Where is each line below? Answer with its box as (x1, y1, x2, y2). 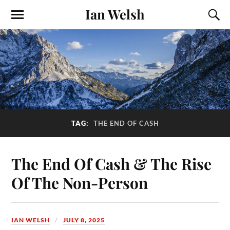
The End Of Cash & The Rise (11, 154, 212, 174)
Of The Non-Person (11, 172, 148, 193)
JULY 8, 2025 (63, 216, 105, 224)
